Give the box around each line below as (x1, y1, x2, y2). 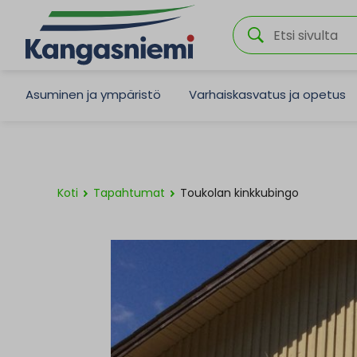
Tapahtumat (93, 185, 165, 201)
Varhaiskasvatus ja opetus (189, 85, 347, 103)
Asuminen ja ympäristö (25, 85, 161, 103)
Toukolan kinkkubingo (180, 185, 299, 201)
